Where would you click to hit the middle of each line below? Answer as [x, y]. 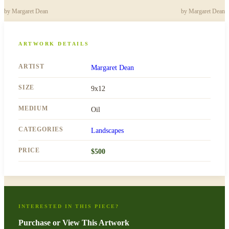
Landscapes [107, 130]
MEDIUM [33, 108]
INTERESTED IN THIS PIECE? [69, 206]
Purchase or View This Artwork [74, 222]
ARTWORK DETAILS [54, 43]
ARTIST [31, 66]
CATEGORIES [41, 129]
